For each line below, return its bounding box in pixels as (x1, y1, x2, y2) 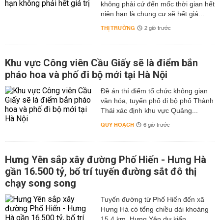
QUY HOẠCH (100, 120, 134, 130)
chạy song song (5, 177, 76, 189)
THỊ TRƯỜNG (100, 23, 135, 33)
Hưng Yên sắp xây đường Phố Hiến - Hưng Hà (5, 154, 206, 165)
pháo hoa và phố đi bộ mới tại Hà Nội (5, 69, 167, 81)
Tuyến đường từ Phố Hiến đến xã (100, 195, 204, 203)
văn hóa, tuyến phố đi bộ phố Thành (100, 97, 214, 105)
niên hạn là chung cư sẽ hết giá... (100, 10, 204, 18)
